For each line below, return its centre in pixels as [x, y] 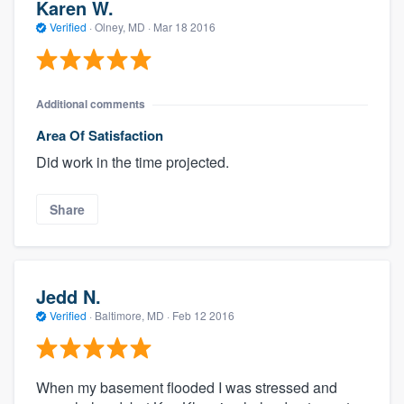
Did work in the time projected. [133, 162]
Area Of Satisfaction [100, 136]
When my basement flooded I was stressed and [187, 388]
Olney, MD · [123, 26]
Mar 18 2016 [184, 26]
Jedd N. [69, 296]
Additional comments [91, 104]
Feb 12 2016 [203, 315]
